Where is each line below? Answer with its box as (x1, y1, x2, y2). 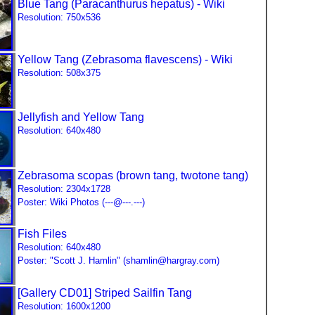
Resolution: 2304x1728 (18, 184, 110, 194)
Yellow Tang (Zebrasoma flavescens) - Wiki (18, 53, 233, 65)
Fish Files (18, 228, 67, 240)
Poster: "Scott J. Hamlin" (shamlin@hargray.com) (18, 255, 219, 266)
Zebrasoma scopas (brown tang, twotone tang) (18, 169, 248, 181)
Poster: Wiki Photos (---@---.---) (18, 197, 145, 207)
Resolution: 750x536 (18, 12, 101, 22)
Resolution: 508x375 (18, 67, 101, 78)
